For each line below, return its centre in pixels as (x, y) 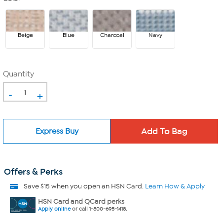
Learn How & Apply (175, 186)
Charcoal (112, 35)
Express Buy (57, 131)
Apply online (54, 209)
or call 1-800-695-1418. (99, 209)
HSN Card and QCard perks (81, 202)
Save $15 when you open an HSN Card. (84, 186)
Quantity (18, 74)
